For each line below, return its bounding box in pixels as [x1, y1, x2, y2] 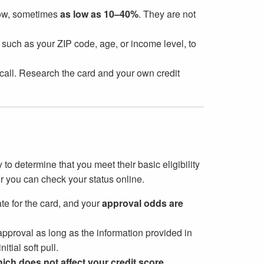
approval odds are [101, 196, 183, 210]
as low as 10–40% [60, 6, 138, 21]
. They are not [138, 6, 196, 21]
